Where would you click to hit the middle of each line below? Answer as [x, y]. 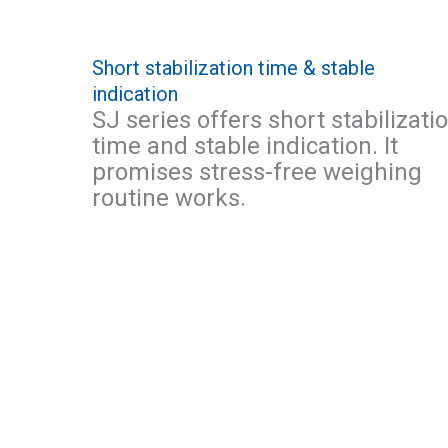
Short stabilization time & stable [234, 67]
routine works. [169, 197]
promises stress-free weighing [257, 171]
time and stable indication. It [245, 145]
